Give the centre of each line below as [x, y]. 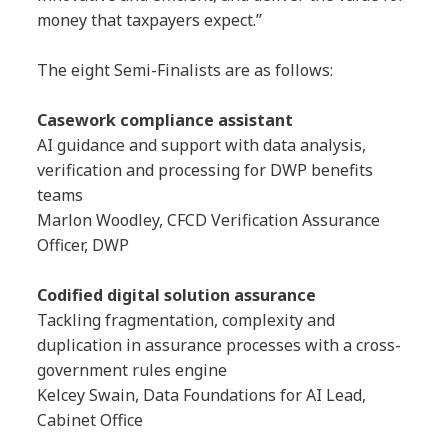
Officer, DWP [83, 245]
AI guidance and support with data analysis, [202, 145]
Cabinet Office [90, 420]
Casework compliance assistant [165, 120]
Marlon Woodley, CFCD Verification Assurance [209, 220]
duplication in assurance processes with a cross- [219, 345]
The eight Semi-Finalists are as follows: [185, 70]
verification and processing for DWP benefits [205, 170]
